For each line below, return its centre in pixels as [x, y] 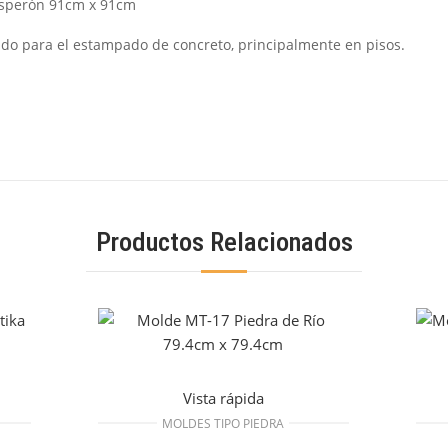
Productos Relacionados [224, 241]
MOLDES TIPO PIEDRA [223, 423]
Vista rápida [223, 398]
